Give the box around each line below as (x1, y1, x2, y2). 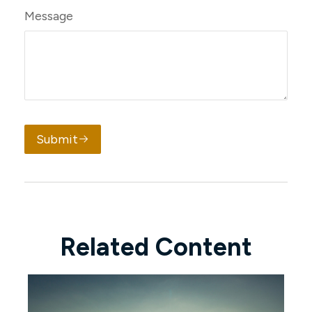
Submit (36, 132, 78, 147)
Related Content (60, 232, 252, 262)
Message (24, 8, 73, 24)
